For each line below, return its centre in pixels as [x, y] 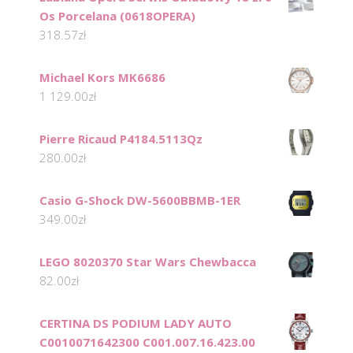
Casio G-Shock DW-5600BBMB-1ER [140, 201]
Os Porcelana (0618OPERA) [117, 16]
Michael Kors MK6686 [102, 78]
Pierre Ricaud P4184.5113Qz [121, 139]
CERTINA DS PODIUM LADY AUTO [136, 323]
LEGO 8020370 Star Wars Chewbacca [148, 262]
